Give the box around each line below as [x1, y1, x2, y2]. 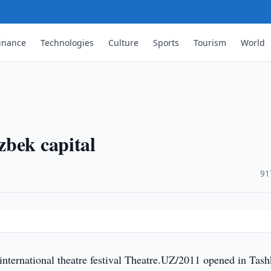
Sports [153, 36, 180, 48]
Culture [108, 36, 139, 48]
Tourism [194, 36, 227, 48]
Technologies [41, 36, 94, 48]
